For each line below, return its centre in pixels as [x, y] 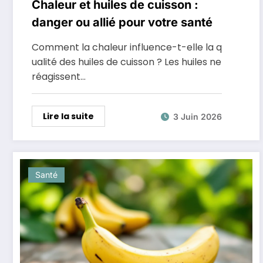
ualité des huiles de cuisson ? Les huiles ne [127, 62]
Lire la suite [68, 116]
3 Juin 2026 [198, 116]
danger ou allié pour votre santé [122, 22]
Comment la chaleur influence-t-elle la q [127, 47]
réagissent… [59, 77]
